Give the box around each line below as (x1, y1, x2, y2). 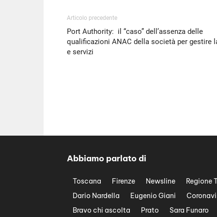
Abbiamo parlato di (67, 153, 146, 164)
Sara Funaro (170, 205, 209, 215)
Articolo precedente (67, 15, 117, 22)
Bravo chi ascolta (73, 205, 130, 215)
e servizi (67, 47, 93, 57)
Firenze (112, 176, 135, 186)
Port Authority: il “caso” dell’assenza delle (67, 27, 203, 36)
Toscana (73, 176, 101, 186)
